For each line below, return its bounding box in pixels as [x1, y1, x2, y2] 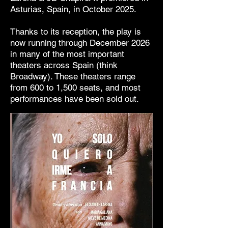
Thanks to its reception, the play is [10, 26, 141, 37]
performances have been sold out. [10, 94, 139, 104]
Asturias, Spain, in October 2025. [10, 4, 136, 14]
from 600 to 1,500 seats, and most [10, 82, 140, 93]
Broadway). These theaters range [10, 71, 135, 81]
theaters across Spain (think [10, 60, 118, 70]
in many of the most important [10, 49, 124, 59]
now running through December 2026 [10, 38, 150, 48]
